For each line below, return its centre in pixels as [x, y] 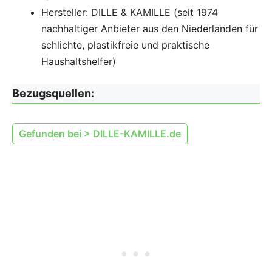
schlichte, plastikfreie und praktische [125, 45]
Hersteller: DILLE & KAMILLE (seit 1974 [130, 12]
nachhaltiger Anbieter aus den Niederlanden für [150, 28]
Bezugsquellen [52, 93]
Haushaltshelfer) [79, 61]
